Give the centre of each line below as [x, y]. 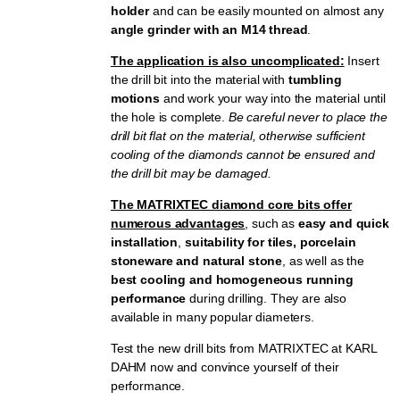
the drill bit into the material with [199, 80]
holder [130, 11]
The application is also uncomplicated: [227, 61]
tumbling [315, 80]
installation [144, 242]
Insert [362, 61]
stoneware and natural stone [196, 261]
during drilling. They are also [267, 299]
